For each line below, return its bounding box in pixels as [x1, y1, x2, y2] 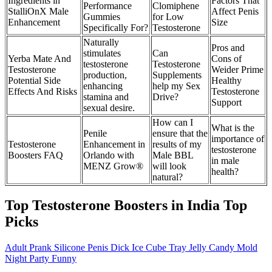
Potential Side [8, 75, 61, 86]
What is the [211, 122, 254, 133]
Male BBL [152, 149, 194, 160]
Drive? [152, 91, 178, 102]
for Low [152, 11, 184, 22]
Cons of [211, 53, 242, 64]
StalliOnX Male [8, 5, 69, 16]
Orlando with [83, 149, 134, 160]
